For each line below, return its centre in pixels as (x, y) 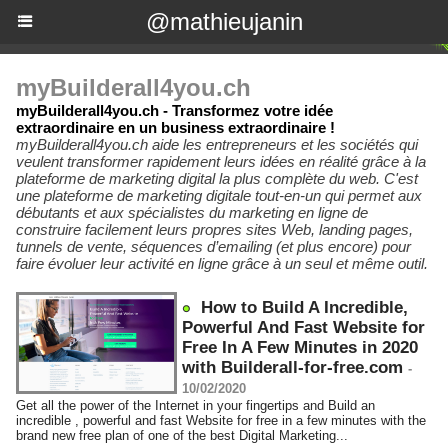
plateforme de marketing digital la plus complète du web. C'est (217, 178)
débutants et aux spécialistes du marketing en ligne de (192, 212)
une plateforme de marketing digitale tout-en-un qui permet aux (219, 195)
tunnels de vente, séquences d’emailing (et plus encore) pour (213, 246)
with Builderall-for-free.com (293, 367)
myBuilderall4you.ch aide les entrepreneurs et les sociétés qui (217, 144)
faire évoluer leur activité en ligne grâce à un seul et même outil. (222, 263)
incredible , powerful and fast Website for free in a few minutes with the (221, 420)
